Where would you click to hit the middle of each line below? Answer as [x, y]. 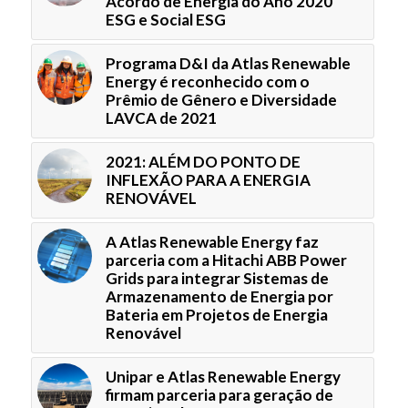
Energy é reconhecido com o [207, 81]
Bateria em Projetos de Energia [216, 314]
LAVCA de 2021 [161, 117]
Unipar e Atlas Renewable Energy [223, 376]
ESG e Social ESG [165, 19]
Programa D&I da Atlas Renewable [228, 63]
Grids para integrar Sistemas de [217, 278]
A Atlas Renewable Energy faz [212, 241]
